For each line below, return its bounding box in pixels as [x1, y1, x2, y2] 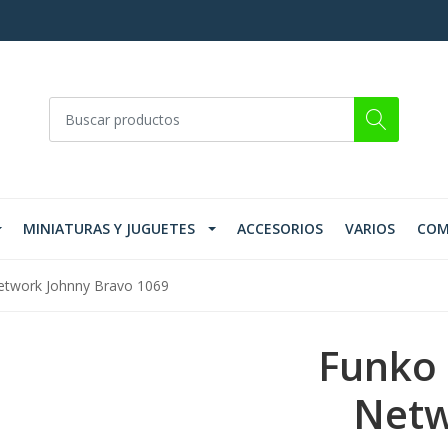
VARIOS [345, 219, 395, 239]
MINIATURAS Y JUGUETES [23, 219, 195, 239]
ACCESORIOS [237, 219, 323, 239]
